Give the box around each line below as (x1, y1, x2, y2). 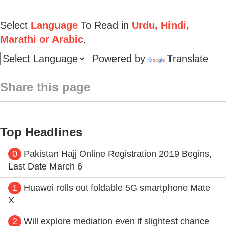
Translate (167, 52, 208, 64)
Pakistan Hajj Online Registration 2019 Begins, (24, 148, 212, 159)
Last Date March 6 (8, 161, 82, 172)
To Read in (78, 19, 129, 31)
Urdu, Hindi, (129, 19, 189, 31)
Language (31, 19, 78, 31)
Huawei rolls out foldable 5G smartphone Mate (24, 182, 210, 193)
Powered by (86, 52, 148, 64)
